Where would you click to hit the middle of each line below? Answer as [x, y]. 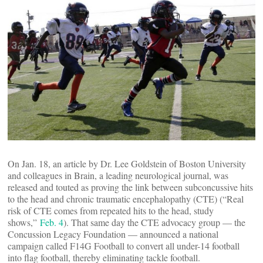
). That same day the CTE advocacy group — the [154, 222]
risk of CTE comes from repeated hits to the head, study [111, 211]
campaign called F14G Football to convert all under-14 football [124, 246]
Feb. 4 [52, 222]
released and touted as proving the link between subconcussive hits [130, 187]
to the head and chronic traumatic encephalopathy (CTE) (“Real [126, 199]
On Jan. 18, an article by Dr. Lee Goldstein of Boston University [127, 164]
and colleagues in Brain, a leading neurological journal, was [118, 176]
